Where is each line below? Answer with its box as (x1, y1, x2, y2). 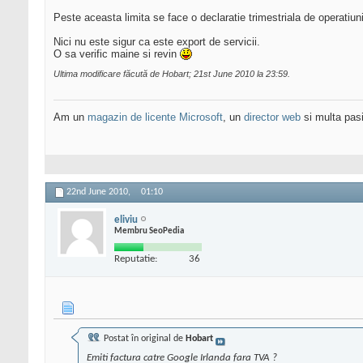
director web (244, 111, 301, 124)
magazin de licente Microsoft (88, 111, 223, 124)
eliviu (114, 214, 138, 225)
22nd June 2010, (66, 187, 133, 198)
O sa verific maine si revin (53, 48, 180, 61)
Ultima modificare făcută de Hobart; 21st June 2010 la (53, 69, 266, 79)
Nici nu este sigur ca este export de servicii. (53, 36, 260, 49)
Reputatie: (114, 253, 157, 264)
